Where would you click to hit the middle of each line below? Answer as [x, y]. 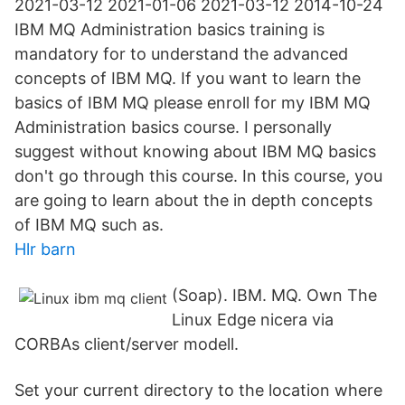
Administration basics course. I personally [173, 127]
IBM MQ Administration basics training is [170, 29]
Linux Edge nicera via [253, 320]
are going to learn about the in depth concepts [193, 200]
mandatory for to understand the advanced [181, 54]
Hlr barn [45, 249]
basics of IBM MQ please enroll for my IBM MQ [193, 103]
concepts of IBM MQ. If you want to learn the [188, 78]
